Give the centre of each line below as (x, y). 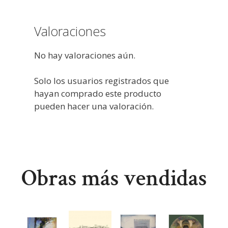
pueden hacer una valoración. (94, 106)
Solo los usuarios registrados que (102, 81)
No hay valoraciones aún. (85, 55)
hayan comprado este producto (98, 94)
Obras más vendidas (114, 178)
